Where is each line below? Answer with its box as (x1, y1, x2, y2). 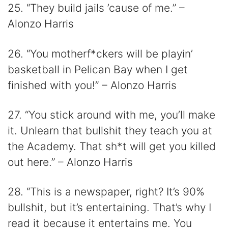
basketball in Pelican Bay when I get (8, 63, 188, 76)
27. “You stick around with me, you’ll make (8, 108, 215, 121)
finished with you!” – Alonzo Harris (8, 78, 177, 92)
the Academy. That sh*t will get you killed (8, 139, 216, 153)
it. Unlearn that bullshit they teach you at (8, 124, 212, 137)
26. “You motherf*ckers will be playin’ (8, 47, 193, 60)
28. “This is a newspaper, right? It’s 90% (8, 185, 205, 198)
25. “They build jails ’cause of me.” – (8, 2, 185, 15)
